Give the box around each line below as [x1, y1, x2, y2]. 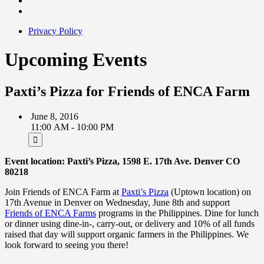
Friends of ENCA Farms [5, 207, 96, 218]
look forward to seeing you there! [5, 239, 128, 250]
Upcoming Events [5, 49, 147, 71]
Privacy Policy [28, 26, 82, 36]
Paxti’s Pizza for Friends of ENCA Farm [5, 83, 250, 99]
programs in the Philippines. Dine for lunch [96, 207, 259, 218]
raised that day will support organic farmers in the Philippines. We [5, 229, 249, 239]
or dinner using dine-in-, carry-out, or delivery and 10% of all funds [5, 218, 255, 229]
